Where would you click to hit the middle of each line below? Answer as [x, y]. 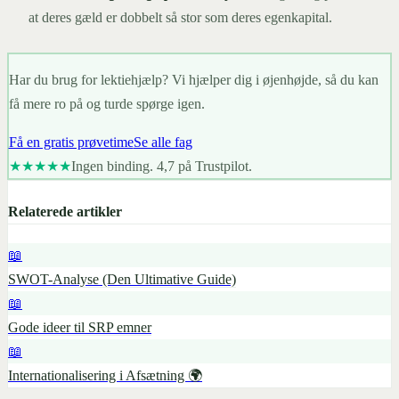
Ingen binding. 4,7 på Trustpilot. [161, 167]
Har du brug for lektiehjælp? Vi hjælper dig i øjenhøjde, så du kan [193, 80]
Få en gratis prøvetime [71, 142]
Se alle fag [163, 142]
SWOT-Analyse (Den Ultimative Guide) [122, 280]
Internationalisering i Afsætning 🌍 [105, 376]
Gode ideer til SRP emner [80, 328]
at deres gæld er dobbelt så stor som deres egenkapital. [180, 17]
